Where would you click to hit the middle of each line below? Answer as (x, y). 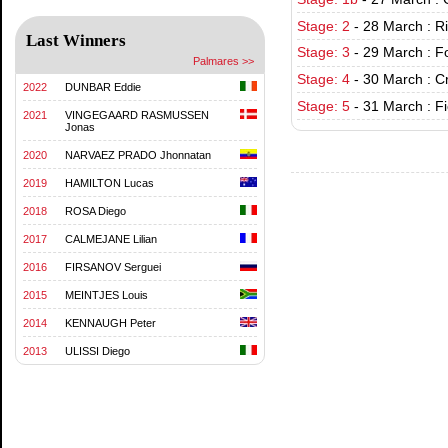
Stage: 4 (323, 79)
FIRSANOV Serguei (113, 266)
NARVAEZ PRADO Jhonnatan (138, 154)
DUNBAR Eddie (103, 86)
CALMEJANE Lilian (111, 238)
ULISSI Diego (97, 350)
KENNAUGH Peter (110, 322)
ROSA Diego (95, 210)
